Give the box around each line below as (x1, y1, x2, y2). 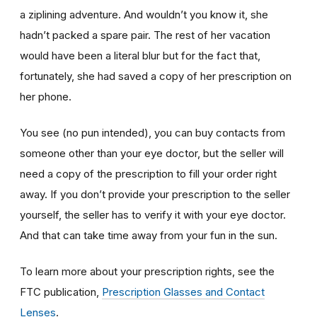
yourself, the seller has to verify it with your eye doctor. (20, 208, 286, 222)
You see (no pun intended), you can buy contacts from (20, 126, 285, 140)
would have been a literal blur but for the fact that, (20, 49, 260, 63)
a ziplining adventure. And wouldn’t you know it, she (20, 8, 268, 22)
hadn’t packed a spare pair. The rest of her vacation (20, 28, 270, 42)
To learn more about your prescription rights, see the (20, 265, 275, 279)
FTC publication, (20, 285, 102, 299)
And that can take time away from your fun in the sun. (20, 229, 277, 243)
